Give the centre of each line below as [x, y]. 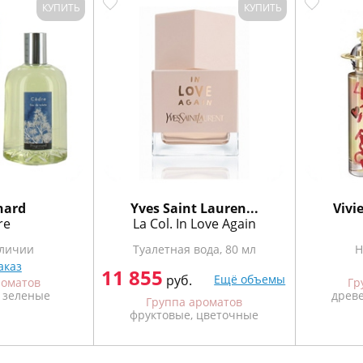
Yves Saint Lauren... [194, 208]
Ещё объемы [250, 279]
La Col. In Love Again [194, 224]
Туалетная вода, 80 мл [194, 249]
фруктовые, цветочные [194, 315]
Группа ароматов [194, 302]
